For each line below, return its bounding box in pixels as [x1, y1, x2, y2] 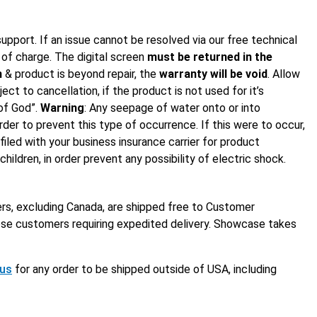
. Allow [267, 67, 300, 81]
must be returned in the [147, 50, 272, 64]
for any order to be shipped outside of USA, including [12, 263, 277, 276]
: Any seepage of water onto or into [84, 101, 260, 115]
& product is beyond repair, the [2, 67, 159, 81]
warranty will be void [159, 67, 267, 81]
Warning [40, 101, 84, 115]
